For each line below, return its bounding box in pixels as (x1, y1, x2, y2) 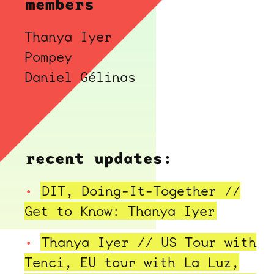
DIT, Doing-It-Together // (42, 182, 240, 200)
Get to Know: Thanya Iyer (24, 202, 215, 220)
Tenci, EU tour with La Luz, (24, 253, 239, 271)
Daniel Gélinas (24, 67, 136, 86)
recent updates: (26, 147, 172, 169)
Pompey (24, 47, 72, 65)
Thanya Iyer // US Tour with (42, 232, 256, 251)
